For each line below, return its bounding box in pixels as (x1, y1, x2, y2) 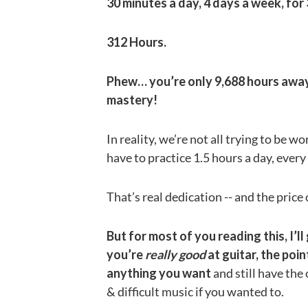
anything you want (107, 265, 211, 280)
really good (145, 246, 208, 262)
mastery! (107, 91, 157, 107)
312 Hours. (107, 34, 166, 49)
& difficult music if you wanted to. (107, 283, 284, 299)
